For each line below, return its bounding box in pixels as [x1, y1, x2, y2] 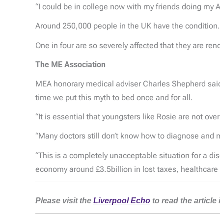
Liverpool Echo [93, 195, 150, 205]
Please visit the [35, 195, 93, 205]
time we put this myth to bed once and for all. [35, 93, 193, 103]
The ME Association [35, 59, 106, 69]
